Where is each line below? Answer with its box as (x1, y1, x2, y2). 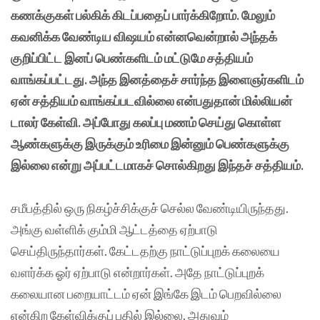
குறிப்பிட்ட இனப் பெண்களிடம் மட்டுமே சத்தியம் (11, 49, 253, 66)
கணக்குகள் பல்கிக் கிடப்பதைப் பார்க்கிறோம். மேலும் (11, 6, 275, 23)
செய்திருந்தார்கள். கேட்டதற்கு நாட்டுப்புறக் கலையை (11, 243, 280, 259)
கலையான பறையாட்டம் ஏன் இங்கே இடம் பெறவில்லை (11, 286, 281, 302)
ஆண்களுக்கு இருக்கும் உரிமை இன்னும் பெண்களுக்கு (11, 135, 289, 151)
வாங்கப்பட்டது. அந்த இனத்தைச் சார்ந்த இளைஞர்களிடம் (11, 71, 304, 87)
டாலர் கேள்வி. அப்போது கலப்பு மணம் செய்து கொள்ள (11, 114, 281, 130)
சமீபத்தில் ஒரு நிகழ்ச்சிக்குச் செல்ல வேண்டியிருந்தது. (11, 200, 289, 216)
